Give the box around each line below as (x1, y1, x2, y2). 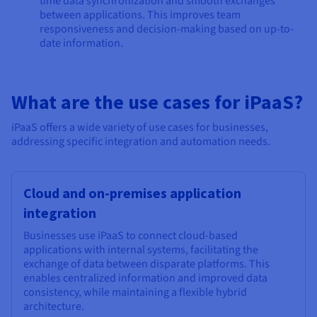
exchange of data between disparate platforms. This (23, 255, 270, 272)
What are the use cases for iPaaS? (11, 88, 303, 115)
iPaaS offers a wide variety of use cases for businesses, (11, 119, 268, 135)
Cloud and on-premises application (23, 183, 241, 202)
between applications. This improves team (40, 6, 241, 23)
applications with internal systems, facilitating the (23, 241, 258, 258)
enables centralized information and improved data (23, 270, 267, 286)
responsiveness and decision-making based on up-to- (40, 21, 294, 37)
